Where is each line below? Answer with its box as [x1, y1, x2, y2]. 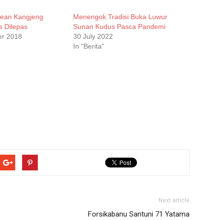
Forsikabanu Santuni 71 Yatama [88, 210, 190, 219]
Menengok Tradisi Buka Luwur [73, 13, 168, 21]
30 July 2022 [73, 32, 113, 41]
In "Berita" [73, 42, 105, 51]
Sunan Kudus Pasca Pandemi [73, 23, 166, 31]
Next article [159, 197, 190, 204]
